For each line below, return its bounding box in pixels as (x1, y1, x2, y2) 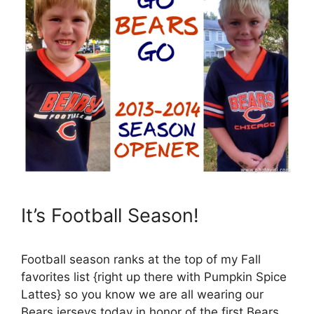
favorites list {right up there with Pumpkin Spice (21, 269, 287, 284)
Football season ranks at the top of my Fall (21, 252, 261, 266)
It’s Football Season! (21, 203, 199, 227)
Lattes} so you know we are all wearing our (21, 287, 264, 301)
